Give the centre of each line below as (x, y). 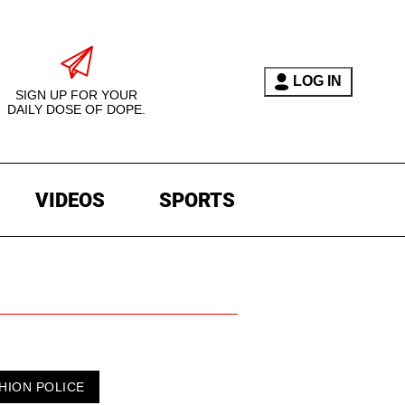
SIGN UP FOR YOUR (76, 95)
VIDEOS (70, 201)
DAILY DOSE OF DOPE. (76, 109)
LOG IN (317, 81)
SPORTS (197, 201)
